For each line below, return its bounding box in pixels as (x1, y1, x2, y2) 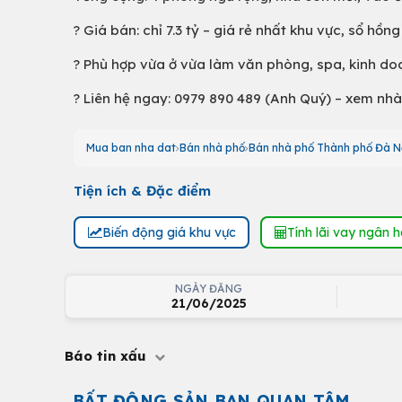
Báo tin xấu (65, 347, 151, 364)
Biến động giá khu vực (101, 223, 236, 240)
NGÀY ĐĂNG (174, 282, 243, 295)
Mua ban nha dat (86, 141, 176, 154)
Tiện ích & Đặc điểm (74, 182, 211, 199)
